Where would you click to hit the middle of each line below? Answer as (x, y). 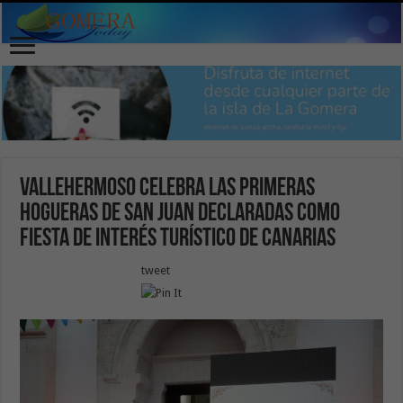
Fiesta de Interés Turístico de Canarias (178, 239)
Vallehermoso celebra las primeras (168, 188)
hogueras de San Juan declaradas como (180, 214)
